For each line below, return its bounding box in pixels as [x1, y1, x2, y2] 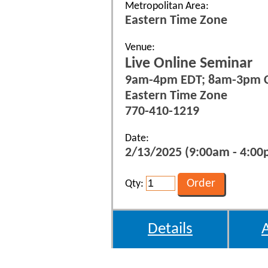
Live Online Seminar [125, 56, 252, 71]
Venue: [125, 41, 155, 53]
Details [148, 221, 193, 237]
